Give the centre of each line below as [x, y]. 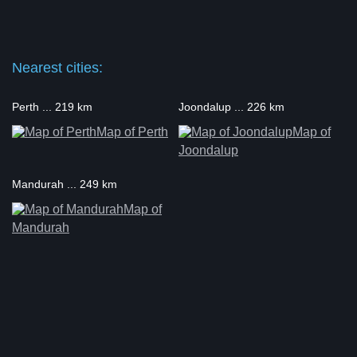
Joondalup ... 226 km [231, 107]
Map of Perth [132, 132]
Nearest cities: [57, 68]
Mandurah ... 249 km [65, 184]
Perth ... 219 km [52, 107]
